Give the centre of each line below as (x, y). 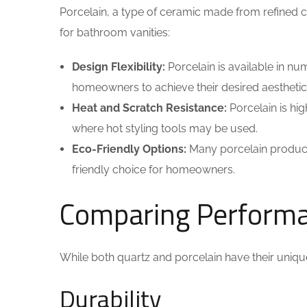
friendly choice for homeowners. (153, 170)
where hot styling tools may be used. (165, 128)
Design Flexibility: (119, 67)
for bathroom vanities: (115, 33)
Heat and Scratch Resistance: (149, 108)
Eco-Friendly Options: (129, 149)
